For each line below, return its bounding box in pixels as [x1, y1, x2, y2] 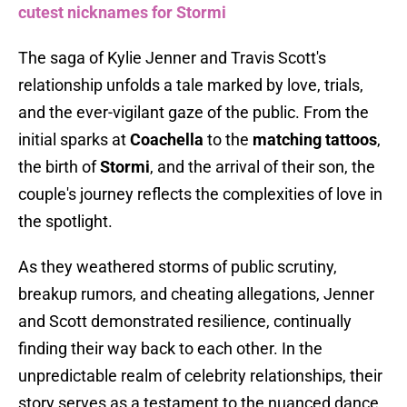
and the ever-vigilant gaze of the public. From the [18, 103, 369, 123]
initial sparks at [18, 130, 130, 150]
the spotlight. [18, 212, 113, 232]
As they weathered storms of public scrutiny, [18, 257, 337, 277]
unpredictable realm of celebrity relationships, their [18, 366, 382, 386]
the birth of [18, 157, 100, 177]
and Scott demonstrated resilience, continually [18, 312, 352, 332]
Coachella [130, 130, 207, 150]
